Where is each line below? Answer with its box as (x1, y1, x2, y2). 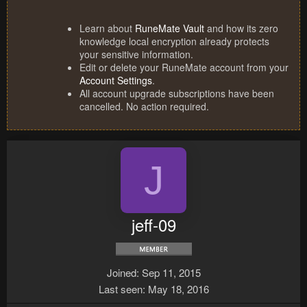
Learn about (79, 21, 135, 36)
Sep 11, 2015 (141, 265, 201, 280)
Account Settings (79, 73, 152, 88)
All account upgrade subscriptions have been (79, 86, 274, 101)
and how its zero (204, 21, 278, 36)
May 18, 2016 (147, 282, 209, 297)
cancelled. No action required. (79, 99, 209, 114)
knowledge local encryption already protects (79, 34, 269, 49)
